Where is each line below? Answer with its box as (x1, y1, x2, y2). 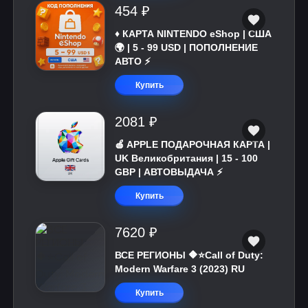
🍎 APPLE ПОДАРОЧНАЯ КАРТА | (115, 139, 270, 150)
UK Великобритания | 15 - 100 (115, 153, 258, 164)
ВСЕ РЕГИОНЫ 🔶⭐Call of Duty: (115, 250, 263, 261)
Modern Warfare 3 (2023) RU (115, 263, 245, 274)
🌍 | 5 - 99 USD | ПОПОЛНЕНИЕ (115, 42, 258, 53)
